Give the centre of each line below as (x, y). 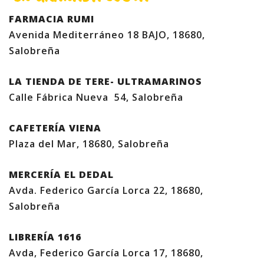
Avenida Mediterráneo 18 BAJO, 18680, (107, 35)
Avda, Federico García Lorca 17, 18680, (106, 253)
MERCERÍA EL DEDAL (61, 174)
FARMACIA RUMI (52, 19)
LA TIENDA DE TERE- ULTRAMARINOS (105, 81)
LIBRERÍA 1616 (45, 237)
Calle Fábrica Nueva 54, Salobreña (96, 97)
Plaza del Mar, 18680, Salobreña (89, 144)
